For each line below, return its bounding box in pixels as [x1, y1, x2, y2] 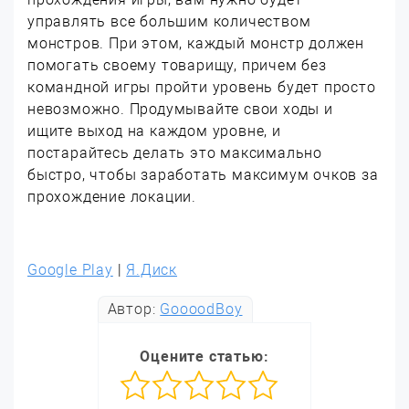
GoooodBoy [160, 299, 243, 318]
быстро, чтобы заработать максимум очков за [27, 165, 379, 184]
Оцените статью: [140, 347, 269, 365]
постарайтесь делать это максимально [27, 143, 322, 162]
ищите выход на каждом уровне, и [27, 121, 281, 140]
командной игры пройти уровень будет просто [27, 78, 376, 96]
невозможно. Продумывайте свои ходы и [27, 100, 333, 118]
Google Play [27, 260, 113, 278]
